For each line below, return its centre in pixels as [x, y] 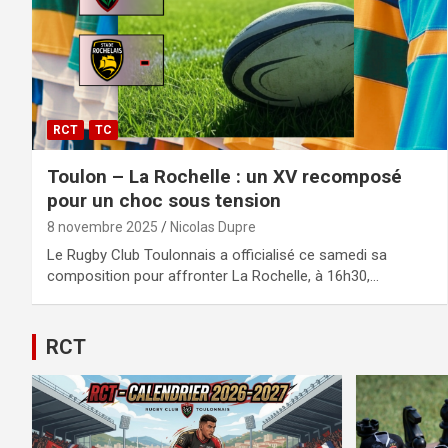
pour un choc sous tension [164, 200]
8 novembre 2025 [102, 226]
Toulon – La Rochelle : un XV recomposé [224, 176]
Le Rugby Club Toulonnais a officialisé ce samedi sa [217, 254]
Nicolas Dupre [213, 226]
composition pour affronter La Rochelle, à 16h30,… [213, 275]
